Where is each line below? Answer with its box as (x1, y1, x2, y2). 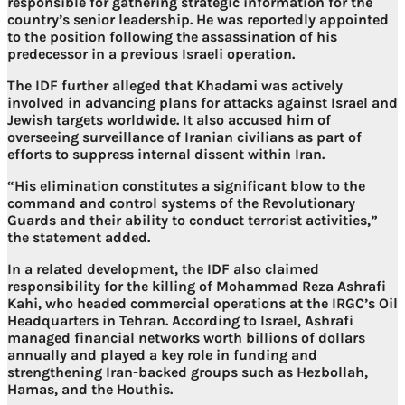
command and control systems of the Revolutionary (7, 194, 355, 212)
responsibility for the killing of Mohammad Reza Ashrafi (7, 278, 386, 296)
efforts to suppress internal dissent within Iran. (7, 146, 325, 164)
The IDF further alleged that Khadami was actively (7, 77, 343, 95)
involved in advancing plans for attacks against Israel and (7, 94, 398, 112)
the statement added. (7, 229, 150, 247)
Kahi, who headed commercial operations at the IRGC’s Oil (7, 295, 398, 313)
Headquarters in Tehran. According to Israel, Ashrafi (7, 312, 353, 330)
